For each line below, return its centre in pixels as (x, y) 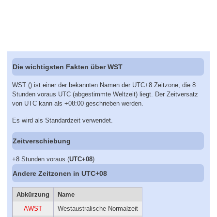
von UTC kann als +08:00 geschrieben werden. (78, 104)
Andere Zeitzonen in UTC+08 (60, 173)
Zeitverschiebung (42, 141)
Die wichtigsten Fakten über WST (68, 67)
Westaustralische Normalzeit (98, 208)
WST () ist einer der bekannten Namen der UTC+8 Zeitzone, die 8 (104, 85)
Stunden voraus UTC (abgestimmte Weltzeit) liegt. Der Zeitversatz (105, 94)
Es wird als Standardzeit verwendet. (62, 120)
